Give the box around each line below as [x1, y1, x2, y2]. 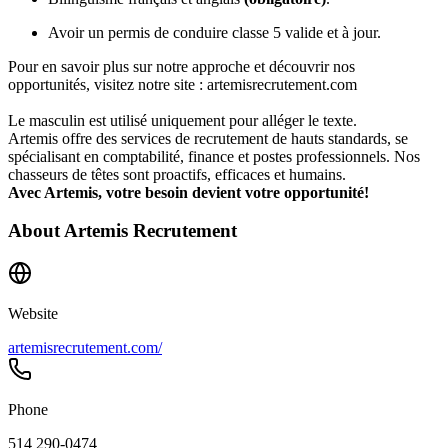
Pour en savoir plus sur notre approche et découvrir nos [8, 57, 355, 75]
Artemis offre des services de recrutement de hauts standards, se [8, 129, 408, 147]
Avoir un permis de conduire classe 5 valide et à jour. [48, 23, 381, 41]
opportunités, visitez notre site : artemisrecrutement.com [8, 75, 361, 93]
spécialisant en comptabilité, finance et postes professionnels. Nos [8, 147, 420, 165]
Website [8, 304, 58, 322]
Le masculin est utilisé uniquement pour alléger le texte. [8, 111, 357, 129]
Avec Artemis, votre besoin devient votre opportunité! [8, 183, 369, 201]
